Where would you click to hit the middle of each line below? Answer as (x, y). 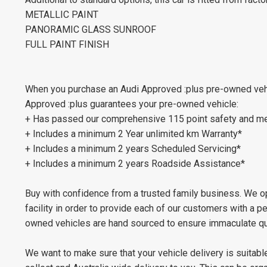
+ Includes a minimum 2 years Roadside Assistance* (135, 163)
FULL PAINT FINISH (67, 44)
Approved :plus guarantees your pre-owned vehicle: (132, 104)
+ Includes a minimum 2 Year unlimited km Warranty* (133, 133)
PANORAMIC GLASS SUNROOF (91, 29)
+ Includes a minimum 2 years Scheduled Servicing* (133, 148)
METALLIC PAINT (62, 14)
